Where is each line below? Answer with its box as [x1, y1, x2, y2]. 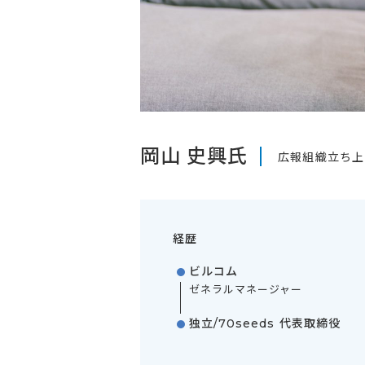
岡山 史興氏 [140, 144, 248, 169]
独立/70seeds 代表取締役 [188, 315, 341, 331]
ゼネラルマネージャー [188, 282, 303, 296]
